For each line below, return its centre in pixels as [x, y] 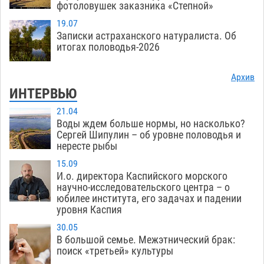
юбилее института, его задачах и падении [149, 198]
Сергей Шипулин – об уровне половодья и [149, 134]
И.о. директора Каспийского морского [142, 176]
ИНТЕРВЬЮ [43, 93]
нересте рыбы [87, 146]
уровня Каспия [89, 209]
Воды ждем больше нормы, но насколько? [151, 123]
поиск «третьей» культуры [115, 250]
